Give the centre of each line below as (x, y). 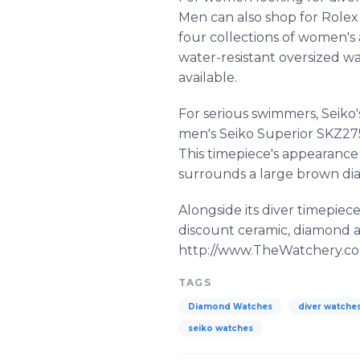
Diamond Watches (230, 307)
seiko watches (221, 328)
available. (208, 78)
